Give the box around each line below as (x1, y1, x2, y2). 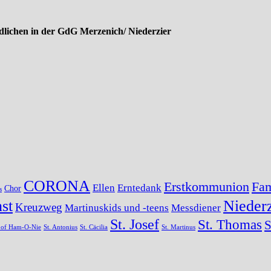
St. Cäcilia (80, 223, 108, 230)
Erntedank (117, 181, 162, 194)
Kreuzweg (15, 200, 62, 214)
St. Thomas (198, 216, 262, 232)
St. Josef (110, 215, 159, 232)
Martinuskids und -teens (65, 201, 169, 214)
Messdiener (171, 201, 221, 214)
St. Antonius (44, 223, 77, 230)
